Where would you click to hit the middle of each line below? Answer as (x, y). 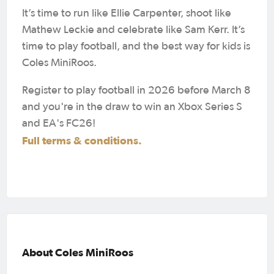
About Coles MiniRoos (78, 252)
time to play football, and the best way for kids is (136, 46)
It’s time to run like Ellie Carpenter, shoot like (127, 13)
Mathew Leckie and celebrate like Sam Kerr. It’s (133, 30)
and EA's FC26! (60, 123)
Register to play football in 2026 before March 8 (136, 90)
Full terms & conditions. (82, 140)
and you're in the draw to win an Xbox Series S (132, 107)
